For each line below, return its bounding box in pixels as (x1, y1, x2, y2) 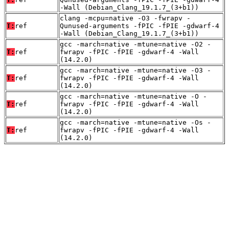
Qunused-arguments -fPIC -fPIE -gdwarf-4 (60, 22, 219, 30)
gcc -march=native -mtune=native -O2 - (60, 40, 211, 49)
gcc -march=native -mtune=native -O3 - (60, 66, 211, 75)
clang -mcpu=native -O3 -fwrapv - (60, 14, 191, 22)
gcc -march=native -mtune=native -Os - (60, 119, 211, 127)
